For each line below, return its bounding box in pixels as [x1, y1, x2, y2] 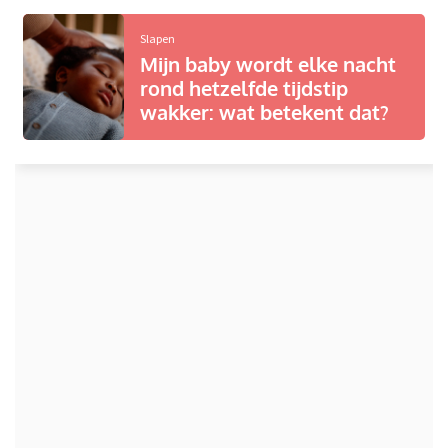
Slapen [139, 31, 175, 47]
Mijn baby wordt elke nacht [139, 51, 396, 78]
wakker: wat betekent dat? [139, 99, 389, 126]
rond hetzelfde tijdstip [139, 75, 348, 102]
